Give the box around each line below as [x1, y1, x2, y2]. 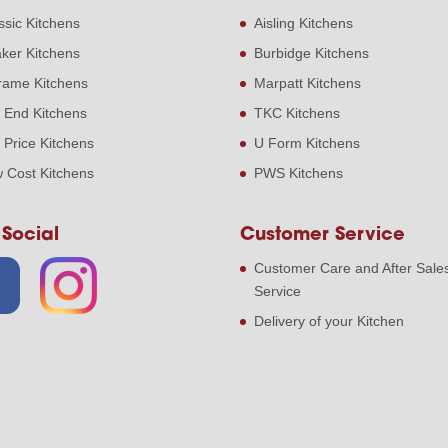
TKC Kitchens [254, 105, 341, 122]
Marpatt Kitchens [254, 75, 362, 92]
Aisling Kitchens [254, 15, 354, 32]
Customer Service [240, 226, 406, 246]
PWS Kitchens [254, 165, 344, 182]
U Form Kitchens [254, 135, 361, 152]
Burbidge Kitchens [254, 45, 370, 62]
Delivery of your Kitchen [254, 313, 405, 330]
